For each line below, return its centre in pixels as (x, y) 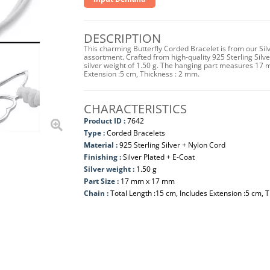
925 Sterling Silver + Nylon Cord (172, 145)
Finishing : (103, 157)
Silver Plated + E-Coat (159, 157)
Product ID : (104, 121)
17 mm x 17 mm (147, 181)
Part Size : (102, 181)
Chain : (97, 193)
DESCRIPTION (122, 38)
